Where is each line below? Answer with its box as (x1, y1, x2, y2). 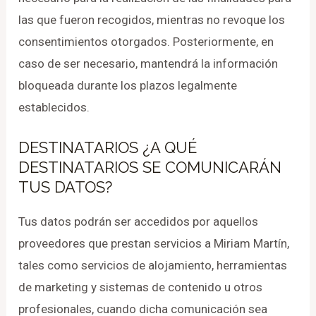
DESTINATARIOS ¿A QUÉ (18, 138, 197, 157)
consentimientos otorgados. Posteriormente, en (18, 34, 274, 49)
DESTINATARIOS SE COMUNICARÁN (18, 158, 282, 177)
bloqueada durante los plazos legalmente (18, 78, 238, 92)
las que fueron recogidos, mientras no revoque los (18, 12, 286, 27)
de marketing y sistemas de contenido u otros (18, 280, 263, 295)
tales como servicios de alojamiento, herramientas (18, 258, 288, 273)
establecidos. (18, 99, 90, 114)
